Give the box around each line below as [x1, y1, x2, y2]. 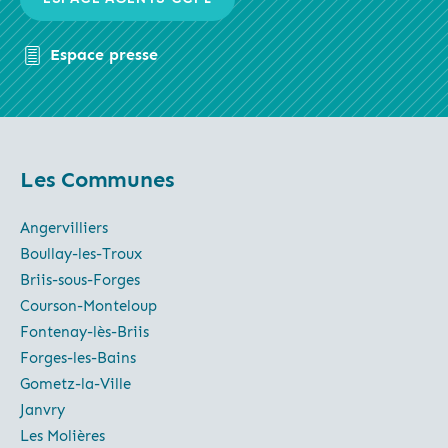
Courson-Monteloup [20, 296, 157, 315]
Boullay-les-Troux [20, 244, 142, 263]
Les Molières [20, 426, 105, 445]
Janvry [20, 400, 65, 419]
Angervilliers [20, 218, 108, 237]
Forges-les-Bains [20, 348, 136, 367]
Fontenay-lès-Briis [20, 322, 149, 341]
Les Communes [20, 166, 175, 193]
